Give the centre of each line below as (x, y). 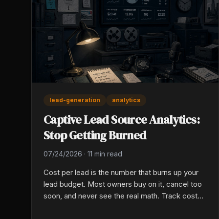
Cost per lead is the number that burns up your (121, 173)
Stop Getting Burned (95, 135)
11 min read (105, 154)
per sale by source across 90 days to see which (124, 208)
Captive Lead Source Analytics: (121, 120)
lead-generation (75, 100)
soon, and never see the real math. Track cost (120, 196)
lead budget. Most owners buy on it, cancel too (123, 184)
